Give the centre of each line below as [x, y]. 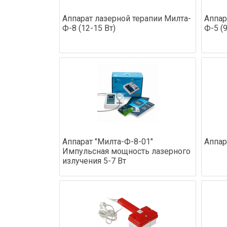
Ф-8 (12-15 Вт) [89, 28]
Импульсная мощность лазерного [126, 151]
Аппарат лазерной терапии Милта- [127, 18]
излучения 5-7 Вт [94, 161]
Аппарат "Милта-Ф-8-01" [108, 141]
